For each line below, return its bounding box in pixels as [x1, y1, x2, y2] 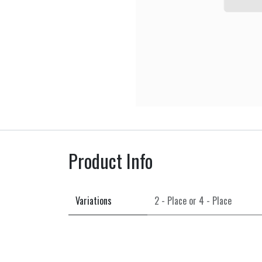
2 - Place [154, 194, 187, 208]
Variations [75, 194, 112, 208]
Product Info [68, 147, 153, 174]
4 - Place [199, 194, 232, 208]
